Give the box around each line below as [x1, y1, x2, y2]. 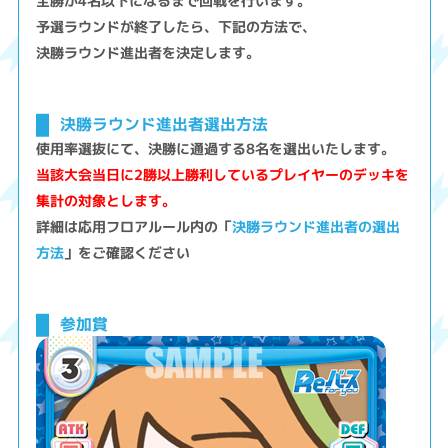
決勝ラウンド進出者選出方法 [59, 112, 268, 136]
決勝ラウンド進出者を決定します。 [36, 42, 261, 64]
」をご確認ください [64, 242, 191, 264]
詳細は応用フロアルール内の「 [36, 216, 233, 238]
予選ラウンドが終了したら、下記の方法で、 [36, 16, 317, 38]
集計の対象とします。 [36, 190, 177, 212]
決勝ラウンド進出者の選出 [232, 216, 401, 238]
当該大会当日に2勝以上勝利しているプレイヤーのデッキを [36, 164, 410, 186]
